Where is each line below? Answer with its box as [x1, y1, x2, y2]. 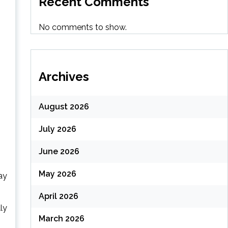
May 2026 [38, 169, 76, 179]
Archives [38, 69, 89, 84]
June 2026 [38, 147, 79, 157]
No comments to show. [38, 22, 127, 32]
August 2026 [38, 102, 89, 112]
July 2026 [38, 124, 76, 134]
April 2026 [38, 191, 78, 202]
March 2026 [38, 214, 84, 224]
